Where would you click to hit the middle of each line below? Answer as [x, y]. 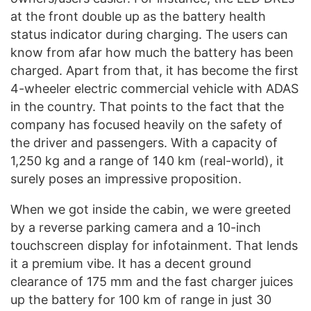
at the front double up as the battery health [138, 17]
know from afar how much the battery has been [152, 53]
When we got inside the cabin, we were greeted [151, 210]
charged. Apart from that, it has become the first [154, 71]
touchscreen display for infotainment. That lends [154, 246]
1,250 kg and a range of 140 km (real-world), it [147, 161]
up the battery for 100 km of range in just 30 [141, 300]
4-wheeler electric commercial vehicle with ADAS [154, 89]
